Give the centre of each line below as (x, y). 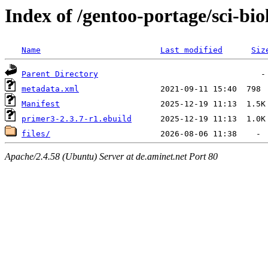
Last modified (191, 50)
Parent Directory (60, 74)
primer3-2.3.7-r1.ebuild (77, 119)
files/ (36, 134)
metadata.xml (50, 89)
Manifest (41, 104)
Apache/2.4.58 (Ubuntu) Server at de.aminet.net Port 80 (111, 156)
